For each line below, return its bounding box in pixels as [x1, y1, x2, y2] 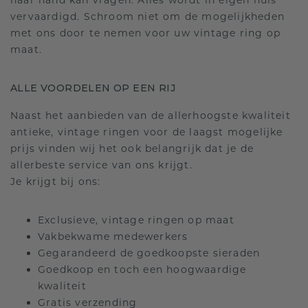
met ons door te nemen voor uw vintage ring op [10, 27, 281, 39]
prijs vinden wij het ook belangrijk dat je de [10, 142, 254, 155]
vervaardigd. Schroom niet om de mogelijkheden [10, 10, 285, 23]
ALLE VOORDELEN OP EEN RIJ [10, 82, 175, 94]
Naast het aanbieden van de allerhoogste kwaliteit [10, 109, 291, 122]
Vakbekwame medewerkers [38, 230, 188, 243]
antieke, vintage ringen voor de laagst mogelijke [10, 126, 283, 138]
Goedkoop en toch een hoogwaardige [38, 263, 247, 276]
